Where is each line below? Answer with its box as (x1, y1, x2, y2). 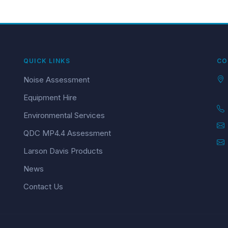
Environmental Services (23, 110, 105, 120)
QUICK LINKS (23, 57, 71, 65)
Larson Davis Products (23, 146, 103, 156)
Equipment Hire (23, 93, 77, 102)
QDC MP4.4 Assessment (23, 128, 111, 138)
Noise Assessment (23, 75, 90, 84)
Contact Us (23, 182, 63, 191)
